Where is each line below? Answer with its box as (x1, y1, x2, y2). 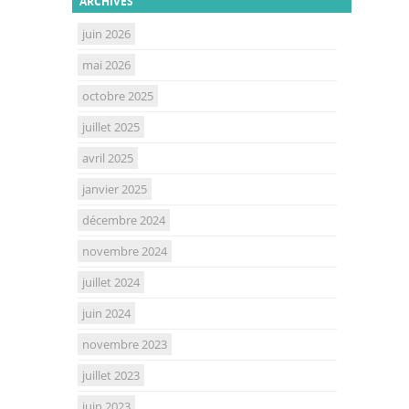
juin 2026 (82, 25, 131, 42)
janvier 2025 (82, 180, 147, 197)
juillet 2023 (82, 366, 140, 383)
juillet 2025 (82, 118, 140, 135)
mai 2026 (82, 56, 131, 73)
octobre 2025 (82, 87, 153, 104)
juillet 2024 (82, 273, 140, 290)
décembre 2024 (82, 211, 165, 228)
